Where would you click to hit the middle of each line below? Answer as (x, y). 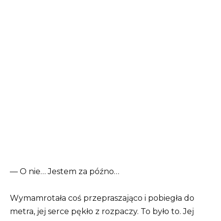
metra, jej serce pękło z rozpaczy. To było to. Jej (102, 211)
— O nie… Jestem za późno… (65, 171)
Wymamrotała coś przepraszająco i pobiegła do (102, 198)
